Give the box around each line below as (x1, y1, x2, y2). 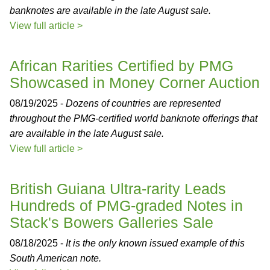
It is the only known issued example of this (66, 238, 245, 248)
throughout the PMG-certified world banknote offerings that (10, 113, 257, 124)
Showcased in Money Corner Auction (10, 74, 260, 91)
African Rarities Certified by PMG (10, 57, 233, 74)
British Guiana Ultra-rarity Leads (10, 180, 226, 197)
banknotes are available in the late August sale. (10, 5, 211, 16)
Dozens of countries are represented (66, 98, 221, 108)
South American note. (10, 253, 101, 263)
